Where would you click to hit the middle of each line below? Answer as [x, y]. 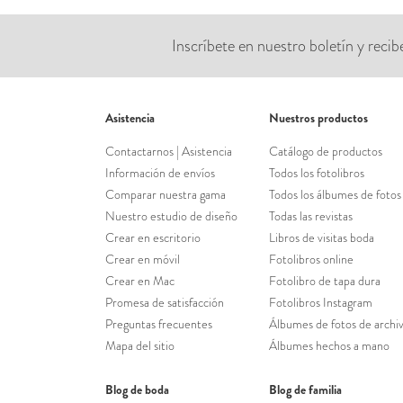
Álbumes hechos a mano [330, 346]
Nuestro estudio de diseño [171, 216]
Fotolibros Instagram [321, 303]
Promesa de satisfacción [165, 303]
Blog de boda [137, 390]
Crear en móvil [143, 260]
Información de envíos [160, 173]
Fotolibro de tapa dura [325, 281]
